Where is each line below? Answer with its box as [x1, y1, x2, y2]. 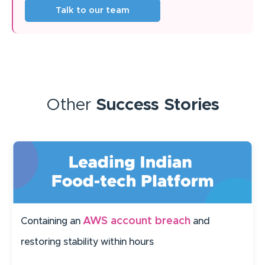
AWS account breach [83, 216, 190, 227]
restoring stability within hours [21, 237, 154, 247]
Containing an [21, 216, 83, 227]
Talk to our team [56, 6, 130, 15]
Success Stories [95, 97, 219, 114]
